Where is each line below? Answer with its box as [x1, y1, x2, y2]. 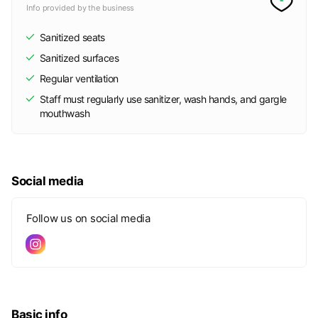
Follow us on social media [26, 212, 150, 225]
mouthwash [40, 107, 90, 119]
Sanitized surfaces [40, 52, 119, 64]
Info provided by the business [26, 3, 135, 13]
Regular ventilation [40, 72, 119, 84]
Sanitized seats [40, 31, 105, 43]
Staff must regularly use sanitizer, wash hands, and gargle [40, 93, 287, 105]
